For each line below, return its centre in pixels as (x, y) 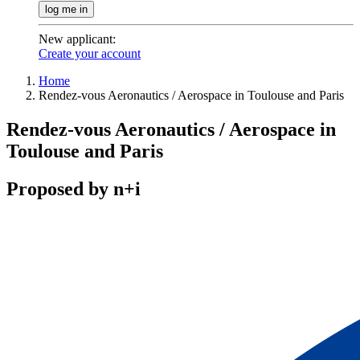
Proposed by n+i (74, 188)
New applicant (76, 39)
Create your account (90, 53)
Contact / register (49, 223)
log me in (66, 9)
